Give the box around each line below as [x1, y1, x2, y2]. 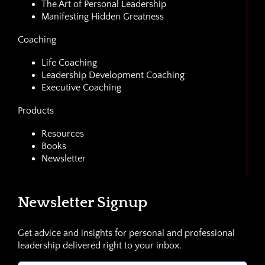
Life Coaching [41, 57, 97, 69]
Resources [41, 128, 84, 140]
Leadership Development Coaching [41, 70, 185, 81]
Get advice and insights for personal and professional [17, 228, 235, 239]
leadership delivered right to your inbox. [17, 240, 182, 251]
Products [17, 105, 54, 117]
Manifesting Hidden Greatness [41, 11, 164, 22]
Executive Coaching [41, 82, 121, 93]
